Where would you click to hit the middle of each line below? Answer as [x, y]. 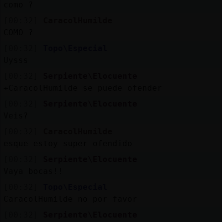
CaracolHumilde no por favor [70, 199]
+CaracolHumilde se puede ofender [83, 88]
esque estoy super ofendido [68, 143]
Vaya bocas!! [33, 171]
